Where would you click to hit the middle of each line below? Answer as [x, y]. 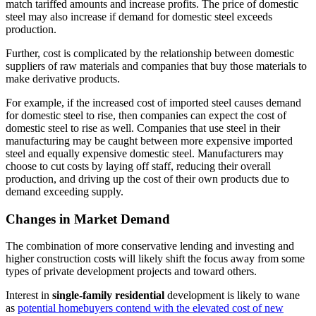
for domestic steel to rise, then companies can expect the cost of [146, 115]
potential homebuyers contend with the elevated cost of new [151, 308]
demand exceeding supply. [65, 191]
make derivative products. [63, 78]
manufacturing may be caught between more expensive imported [149, 140]
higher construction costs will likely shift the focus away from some [155, 259]
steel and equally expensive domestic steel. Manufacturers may [145, 153]
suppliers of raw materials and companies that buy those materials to [156, 66]
